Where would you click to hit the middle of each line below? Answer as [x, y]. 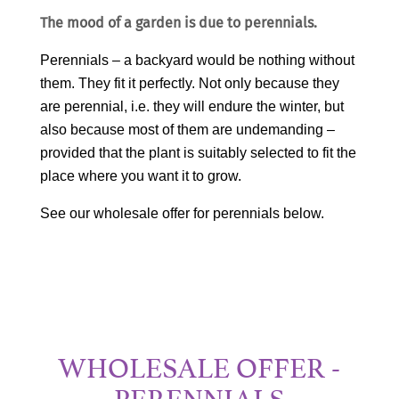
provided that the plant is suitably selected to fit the [198, 152]
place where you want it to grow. [140, 175]
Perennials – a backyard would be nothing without [197, 60]
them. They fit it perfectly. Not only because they [189, 83]
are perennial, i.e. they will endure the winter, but [191, 106]
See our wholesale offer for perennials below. [182, 213]
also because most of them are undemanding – [187, 129]
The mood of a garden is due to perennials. [178, 22]
